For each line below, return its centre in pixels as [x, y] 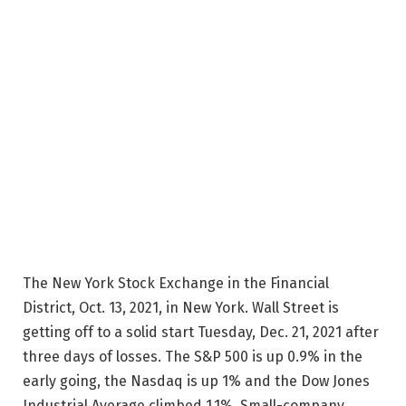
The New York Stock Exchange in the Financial [176, 283]
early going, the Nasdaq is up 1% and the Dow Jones [196, 381]
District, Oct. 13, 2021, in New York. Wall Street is [181, 307]
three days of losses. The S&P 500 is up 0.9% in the [193, 356]
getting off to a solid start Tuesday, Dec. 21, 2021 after [201, 332]
